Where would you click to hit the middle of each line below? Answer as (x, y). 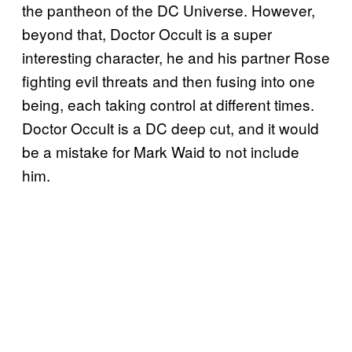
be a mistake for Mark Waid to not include (161, 152)
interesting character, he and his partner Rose (176, 57)
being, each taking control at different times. (168, 104)
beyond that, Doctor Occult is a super (147, 34)
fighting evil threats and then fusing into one (169, 81)
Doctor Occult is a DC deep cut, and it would (170, 128)
